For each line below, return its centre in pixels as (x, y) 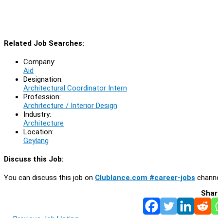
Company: (39, 62)
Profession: (42, 97)
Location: (38, 132)
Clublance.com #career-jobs (145, 177)
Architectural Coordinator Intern (75, 88)
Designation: (43, 79)
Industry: (37, 114)
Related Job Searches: (44, 43)
